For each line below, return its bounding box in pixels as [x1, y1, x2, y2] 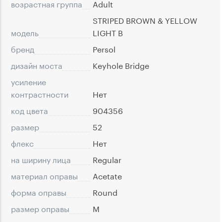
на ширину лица [11, 153, 71, 166]
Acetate [93, 169, 122, 182]
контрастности [11, 87, 68, 100]
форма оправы [11, 185, 66, 198]
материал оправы [11, 169, 78, 182]
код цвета [11, 104, 48, 116]
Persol [93, 42, 115, 55]
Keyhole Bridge [93, 58, 149, 71]
